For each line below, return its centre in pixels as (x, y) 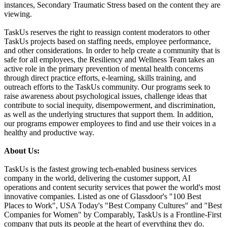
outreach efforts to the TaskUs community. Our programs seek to (107, 87)
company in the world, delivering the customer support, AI (97, 178)
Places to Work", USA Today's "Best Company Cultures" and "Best (113, 206)
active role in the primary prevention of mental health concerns (104, 69)
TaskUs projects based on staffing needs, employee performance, (107, 42)
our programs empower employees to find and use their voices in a (110, 124)
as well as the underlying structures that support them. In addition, (109, 115)
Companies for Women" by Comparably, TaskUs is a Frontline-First (113, 215)
